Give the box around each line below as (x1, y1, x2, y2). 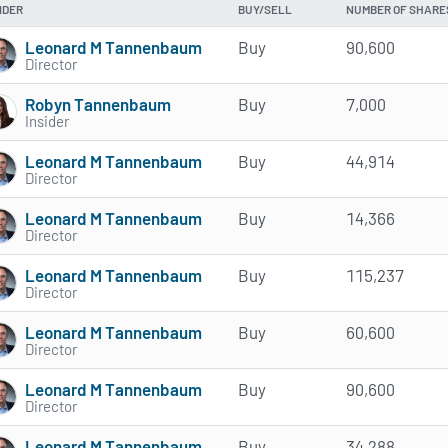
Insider (25, 111, 69, 130)
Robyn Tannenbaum (25, 93, 171, 114)
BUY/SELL (238, 2, 292, 17)
